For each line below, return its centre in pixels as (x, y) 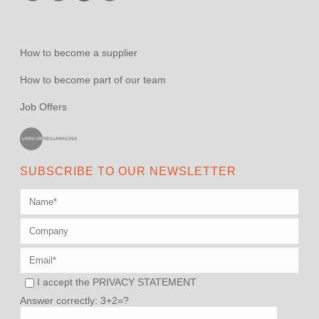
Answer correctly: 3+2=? (75, 300)
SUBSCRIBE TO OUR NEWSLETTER (129, 171)
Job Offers (44, 107)
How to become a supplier (79, 53)
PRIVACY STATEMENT (145, 282)
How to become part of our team (93, 80)
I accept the (65, 282)
